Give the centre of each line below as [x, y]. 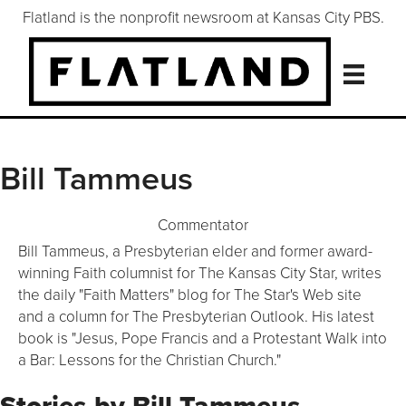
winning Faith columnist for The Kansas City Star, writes [200, 273]
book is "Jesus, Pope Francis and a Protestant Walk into [203, 338]
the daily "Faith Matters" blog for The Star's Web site [190, 295]
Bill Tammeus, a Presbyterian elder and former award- [195, 251]
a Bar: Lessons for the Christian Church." [150, 360]
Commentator [203, 225]
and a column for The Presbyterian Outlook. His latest [196, 316]
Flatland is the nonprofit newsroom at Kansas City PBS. [203, 16]
